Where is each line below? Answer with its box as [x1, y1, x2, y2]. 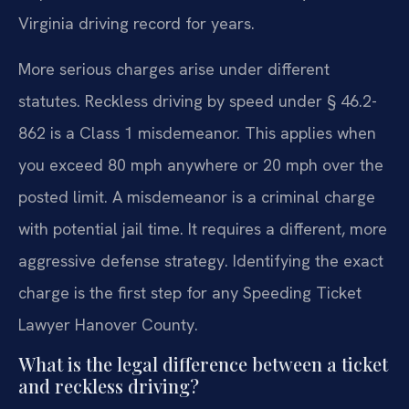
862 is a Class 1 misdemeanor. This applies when [18, 121, 376, 143]
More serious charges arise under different [18, 58, 330, 79]
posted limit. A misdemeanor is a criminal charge [18, 185, 375, 207]
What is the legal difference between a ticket [18, 351, 388, 377]
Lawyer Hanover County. [18, 313, 198, 335]
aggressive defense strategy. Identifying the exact [18, 249, 383, 271]
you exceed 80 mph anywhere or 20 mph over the [18, 153, 383, 175]
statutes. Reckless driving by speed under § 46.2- [18, 89, 377, 111]
